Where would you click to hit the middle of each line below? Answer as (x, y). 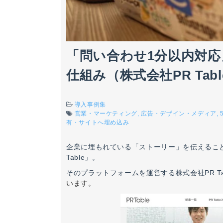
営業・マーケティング (106, 114)
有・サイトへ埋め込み (98, 123)
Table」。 (83, 158)
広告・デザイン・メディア (179, 114)
